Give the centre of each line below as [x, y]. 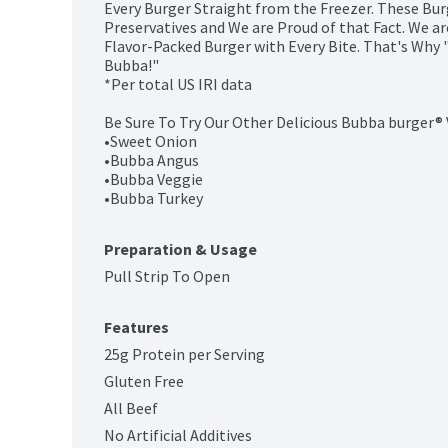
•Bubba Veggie [153, 179]
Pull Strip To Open [167, 276]
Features [136, 327]
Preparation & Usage [180, 249]
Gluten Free [144, 381]
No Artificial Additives [178, 435]
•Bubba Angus [151, 160]
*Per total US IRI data [178, 84]
